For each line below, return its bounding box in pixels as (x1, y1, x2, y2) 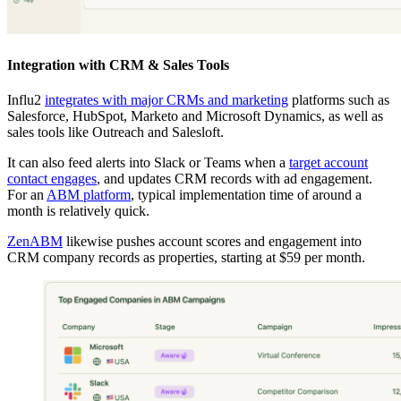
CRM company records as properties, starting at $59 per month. (7, 249, 365, 265)
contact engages (7, 170, 97, 186)
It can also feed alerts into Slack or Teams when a (7, 154, 289, 170)
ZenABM (7, 233, 63, 249)
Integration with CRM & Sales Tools (7, 56, 229, 73)
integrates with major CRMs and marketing (45, 91, 288, 107)
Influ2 (7, 91, 45, 107)
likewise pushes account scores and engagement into (63, 233, 362, 249)
